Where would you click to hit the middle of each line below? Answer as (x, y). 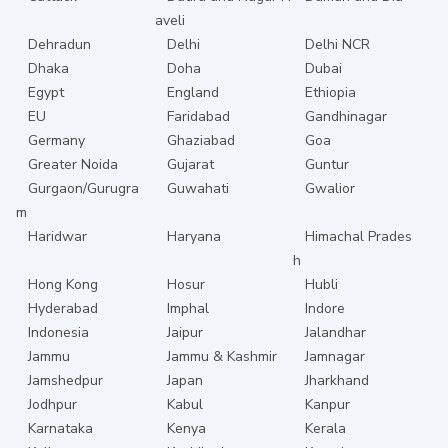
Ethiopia (331, 92)
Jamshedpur (65, 380)
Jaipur (184, 332)
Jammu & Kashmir (221, 356)
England (192, 92)
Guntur (327, 164)
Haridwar (57, 236)
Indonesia (58, 332)
